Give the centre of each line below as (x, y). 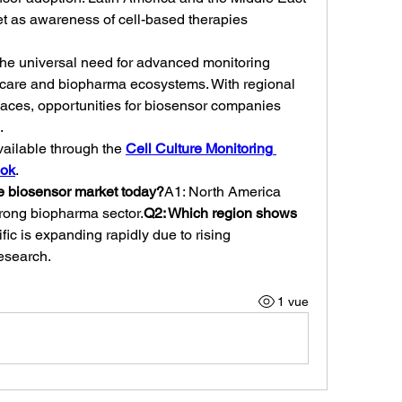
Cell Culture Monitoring (199, 149)
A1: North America (223, 192)
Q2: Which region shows (220, 213)
